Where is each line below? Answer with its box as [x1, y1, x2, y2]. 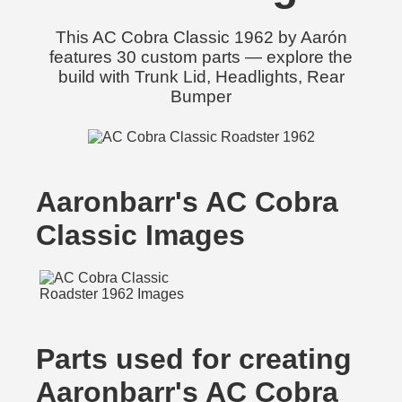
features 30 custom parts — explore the [49, 48, 353, 66]
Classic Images [36, 219, 245, 251]
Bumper [170, 87, 232, 106]
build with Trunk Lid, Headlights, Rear [57, 67, 345, 86]
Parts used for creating [36, 343, 352, 375]
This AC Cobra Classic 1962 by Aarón [55, 28, 347, 47]
